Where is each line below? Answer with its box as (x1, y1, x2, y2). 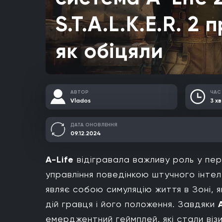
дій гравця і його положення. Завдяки (46, 198, 218, 209)
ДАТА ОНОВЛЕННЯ (70, 121, 117, 128)
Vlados (70, 97, 91, 104)
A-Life (46, 154, 74, 165)
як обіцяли (55, 38, 164, 63)
